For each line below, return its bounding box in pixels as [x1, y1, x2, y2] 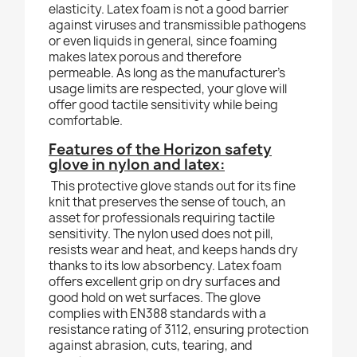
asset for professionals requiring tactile [49, 210, 275, 227]
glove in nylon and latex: [49, 155, 225, 175]
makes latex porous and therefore [49, 49, 241, 66]
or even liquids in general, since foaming [49, 33, 277, 50]
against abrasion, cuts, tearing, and [49, 337, 253, 355]
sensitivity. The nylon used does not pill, [49, 226, 273, 243]
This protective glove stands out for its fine [49, 178, 296, 195]
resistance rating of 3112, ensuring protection [49, 321, 308, 339]
